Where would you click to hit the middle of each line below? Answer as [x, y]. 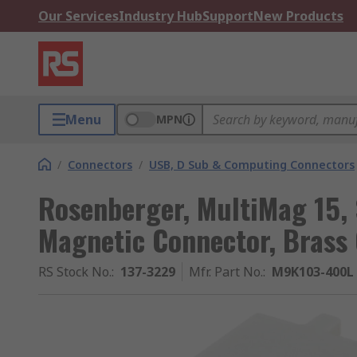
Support [228, 16]
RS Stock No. [75, 272]
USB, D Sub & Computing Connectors [252, 165]
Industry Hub [161, 16]
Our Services [78, 16]
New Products [298, 16]
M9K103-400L [313, 272]
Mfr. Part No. [226, 272]
